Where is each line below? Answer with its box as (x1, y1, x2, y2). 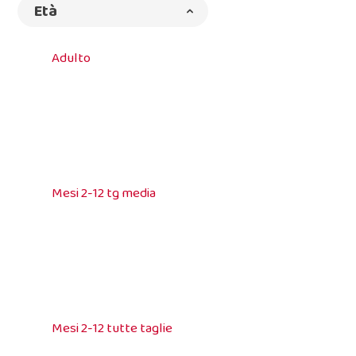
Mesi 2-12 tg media (52, 183, 157, 203)
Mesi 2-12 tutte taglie (52, 318, 173, 339)
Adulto (52, 48, 91, 68)
